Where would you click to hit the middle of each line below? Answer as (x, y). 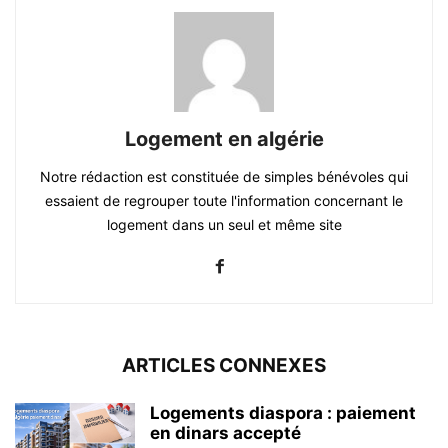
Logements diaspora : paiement (283, 412)
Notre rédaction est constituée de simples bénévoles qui (224, 176)
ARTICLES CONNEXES (224, 365)
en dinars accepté (225, 432)
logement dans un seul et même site (224, 224)
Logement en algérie (224, 138)
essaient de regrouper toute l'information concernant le (224, 200)
